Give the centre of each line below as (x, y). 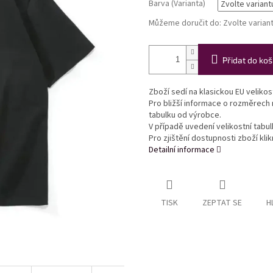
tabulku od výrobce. (185, 115)
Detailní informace (182, 150)
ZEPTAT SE (222, 203)
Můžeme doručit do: (185, 23)
